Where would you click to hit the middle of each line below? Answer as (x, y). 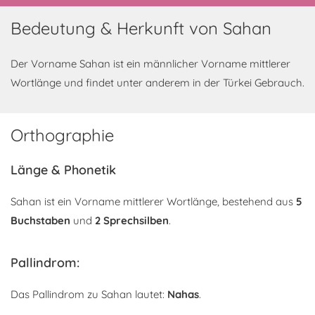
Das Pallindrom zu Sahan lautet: (89, 294)
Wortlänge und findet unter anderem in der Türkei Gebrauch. (157, 83)
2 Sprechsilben (132, 220)
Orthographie (62, 135)
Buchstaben (40, 220)
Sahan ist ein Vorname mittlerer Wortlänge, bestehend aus (153, 201)
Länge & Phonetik (63, 170)
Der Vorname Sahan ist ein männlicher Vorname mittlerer (150, 64)
